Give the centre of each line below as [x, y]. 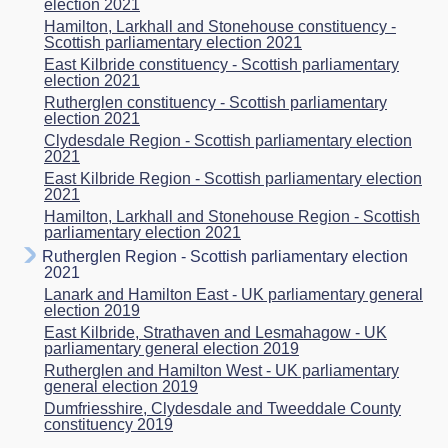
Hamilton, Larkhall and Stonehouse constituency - [220, 26]
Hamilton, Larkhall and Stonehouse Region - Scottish [232, 216]
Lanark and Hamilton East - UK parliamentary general [233, 294]
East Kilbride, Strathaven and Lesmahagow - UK [215, 332]
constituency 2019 [108, 424]
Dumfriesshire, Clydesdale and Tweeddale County [222, 408]
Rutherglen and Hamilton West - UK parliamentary [221, 370]
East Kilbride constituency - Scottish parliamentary [221, 64]
